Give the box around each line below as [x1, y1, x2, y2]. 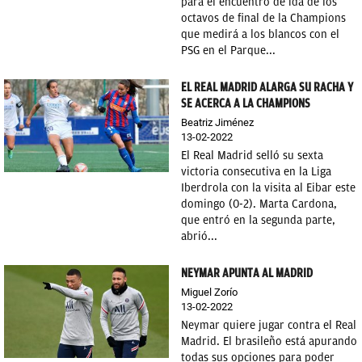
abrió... [181, 229, 217, 243]
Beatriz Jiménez [181, 116, 254, 128]
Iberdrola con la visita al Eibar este [181, 181, 356, 195]
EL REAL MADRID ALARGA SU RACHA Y [181, 80, 353, 95]
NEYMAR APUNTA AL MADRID [181, 266, 313, 280]
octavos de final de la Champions [181, 11, 346, 25]
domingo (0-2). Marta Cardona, [181, 197, 337, 211]
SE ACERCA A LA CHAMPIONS [181, 96, 310, 111]
